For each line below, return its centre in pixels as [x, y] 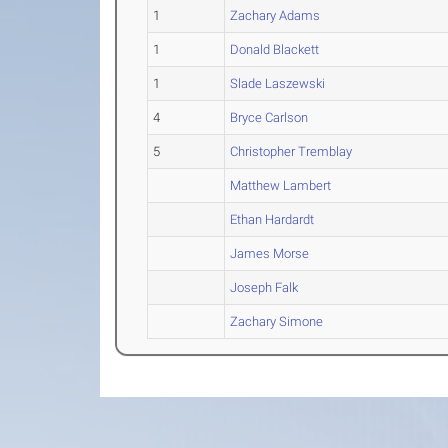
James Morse [270, 254]
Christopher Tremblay [291, 152]
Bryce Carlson [269, 118]
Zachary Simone [277, 322]
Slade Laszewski [278, 84]
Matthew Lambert [281, 186]
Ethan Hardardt [272, 220]
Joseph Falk [264, 288]
